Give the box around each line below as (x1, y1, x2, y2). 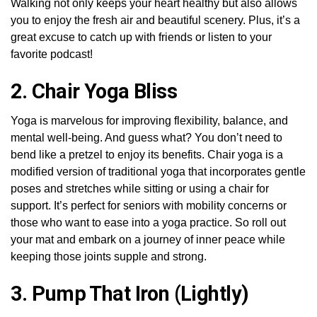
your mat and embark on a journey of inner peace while (11, 233, 285, 246)
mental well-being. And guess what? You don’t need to (11, 131, 282, 144)
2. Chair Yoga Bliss (11, 79, 178, 103)
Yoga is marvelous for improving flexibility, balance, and (11, 114, 288, 127)
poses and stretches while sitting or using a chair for (11, 182, 269, 195)
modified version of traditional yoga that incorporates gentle (11, 165, 306, 178)
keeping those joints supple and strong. (11, 250, 207, 263)
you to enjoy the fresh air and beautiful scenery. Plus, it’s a (11, 13, 300, 26)
